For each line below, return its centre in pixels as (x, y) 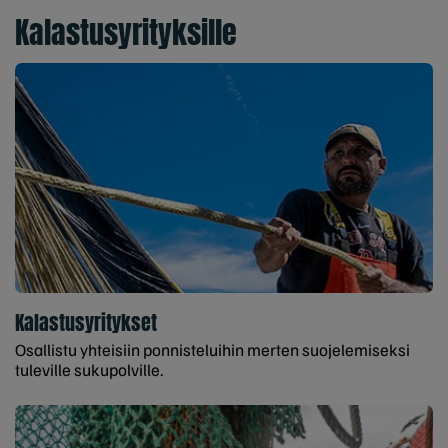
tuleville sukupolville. (89, 370)
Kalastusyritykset (86, 323)
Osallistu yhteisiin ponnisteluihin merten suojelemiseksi (212, 350)
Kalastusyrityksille (126, 33)
